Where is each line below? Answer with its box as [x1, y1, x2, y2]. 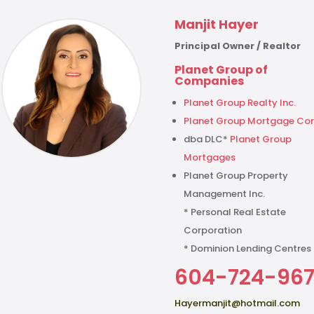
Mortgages [184, 151, 236, 165]
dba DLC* [184, 132, 231, 146]
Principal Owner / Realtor [175, 39, 301, 53]
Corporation [184, 224, 243, 238]
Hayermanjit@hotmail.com [175, 296, 301, 310]
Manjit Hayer [175, 15, 259, 34]
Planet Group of [175, 62, 268, 78]
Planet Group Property [184, 169, 289, 183]
